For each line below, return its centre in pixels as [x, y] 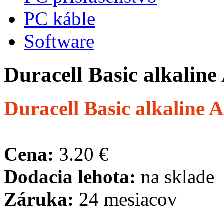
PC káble [60, 19]
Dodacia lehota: [70, 176]
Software [59, 41]
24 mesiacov [126, 199]
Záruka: [39, 199]
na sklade [175, 176]
